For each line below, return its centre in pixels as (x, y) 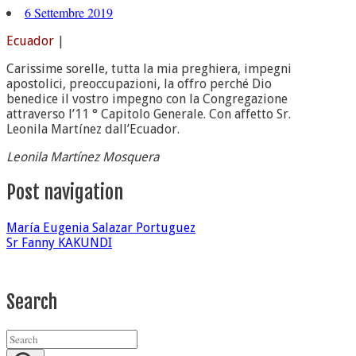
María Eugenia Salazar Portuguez (101, 227)
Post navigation (65, 192)
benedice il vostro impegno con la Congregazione (147, 99)
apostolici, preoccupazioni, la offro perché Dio (139, 83)
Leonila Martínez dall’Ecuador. (93, 129)
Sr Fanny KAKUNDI (59, 242)
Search (32, 302)
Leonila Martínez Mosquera (83, 157)
